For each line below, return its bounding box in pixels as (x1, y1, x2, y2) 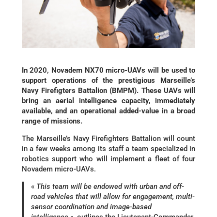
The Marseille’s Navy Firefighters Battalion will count (21, 134, 196, 143)
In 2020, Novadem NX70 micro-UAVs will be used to (21, 66, 196, 75)
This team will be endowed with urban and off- (36, 182, 184, 191)
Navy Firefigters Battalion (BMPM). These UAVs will (21, 86, 196, 95)
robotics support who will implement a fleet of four (21, 155, 196, 163)
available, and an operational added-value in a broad (21, 107, 196, 115)
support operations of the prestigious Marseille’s (21, 76, 196, 85)
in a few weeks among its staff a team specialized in (21, 144, 196, 153)
